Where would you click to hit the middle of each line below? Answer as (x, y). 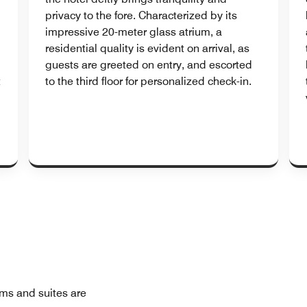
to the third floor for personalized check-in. (148, 81)
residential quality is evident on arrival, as (147, 48)
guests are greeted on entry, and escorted (149, 64)
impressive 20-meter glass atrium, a (134, 32)
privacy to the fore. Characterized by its (141, 15)
